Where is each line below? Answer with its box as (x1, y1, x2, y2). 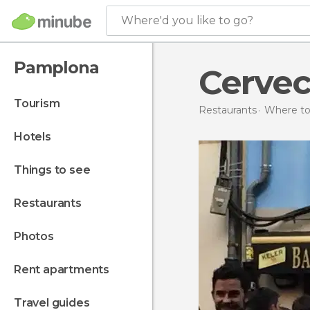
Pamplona (14, 57, 99, 77)
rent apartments (21, 263, 110, 276)
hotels (22, 130, 51, 143)
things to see (21, 163, 91, 176)
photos (21, 230, 54, 243)
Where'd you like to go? (121, 14, 253, 27)
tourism (21, 97, 60, 110)
